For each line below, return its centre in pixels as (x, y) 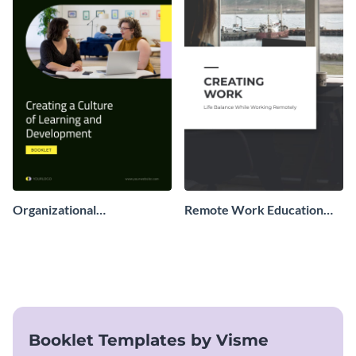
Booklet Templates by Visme (149, 341)
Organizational (54, 210)
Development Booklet (75, 228)
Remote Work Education (254, 210)
